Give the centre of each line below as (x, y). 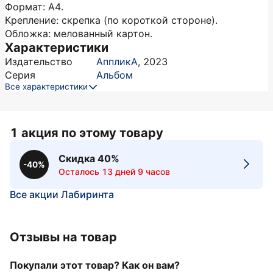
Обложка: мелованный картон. (79, 34)
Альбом (115, 75)
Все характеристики (46, 87)
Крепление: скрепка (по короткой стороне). (111, 20)
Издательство (39, 62)
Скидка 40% (89, 158)
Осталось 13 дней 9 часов (114, 171)
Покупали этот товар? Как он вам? (95, 265)
